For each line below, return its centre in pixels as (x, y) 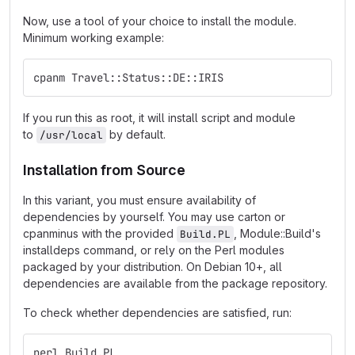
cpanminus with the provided (100, 233)
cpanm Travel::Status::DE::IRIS (128, 78)
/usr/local (71, 135)
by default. (136, 134)
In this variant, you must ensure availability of (139, 200)
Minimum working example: (94, 38)
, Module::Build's (279, 233)
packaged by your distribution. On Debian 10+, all (153, 267)
